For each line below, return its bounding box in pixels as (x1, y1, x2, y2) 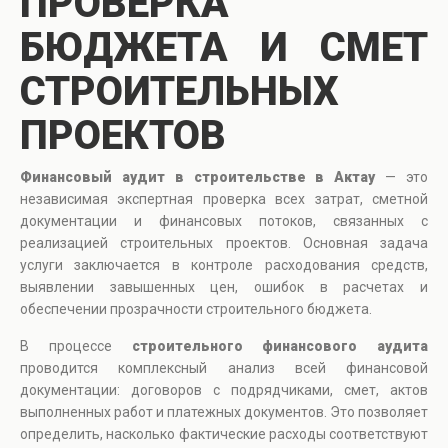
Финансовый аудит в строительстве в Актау (20, 169, 376, 186)
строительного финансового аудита (131, 338, 428, 355)
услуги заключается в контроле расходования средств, (20, 257, 428, 274)
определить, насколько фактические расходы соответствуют (20, 426, 428, 443)
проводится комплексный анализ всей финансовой (20, 360, 428, 377)
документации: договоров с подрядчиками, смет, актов (20, 382, 428, 399)
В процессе (20, 338, 132, 355)
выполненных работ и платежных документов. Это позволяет (20, 404, 428, 421)
